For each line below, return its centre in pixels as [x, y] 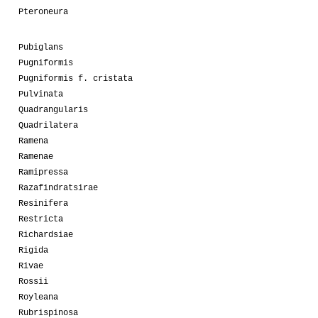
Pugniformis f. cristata [76, 78]
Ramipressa [43, 172]
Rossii [33, 281]
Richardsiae [46, 235]
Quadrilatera [48, 125]
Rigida [33, 250]
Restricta [41, 219]
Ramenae [36, 157]
